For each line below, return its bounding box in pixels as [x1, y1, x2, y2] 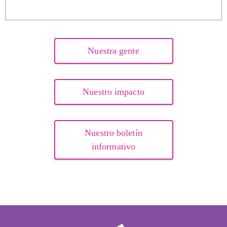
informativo [91, 141, 136, 152]
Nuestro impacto [83, 87, 144, 97]
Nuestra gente [88, 46, 139, 56]
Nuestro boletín [85, 128, 142, 138]
